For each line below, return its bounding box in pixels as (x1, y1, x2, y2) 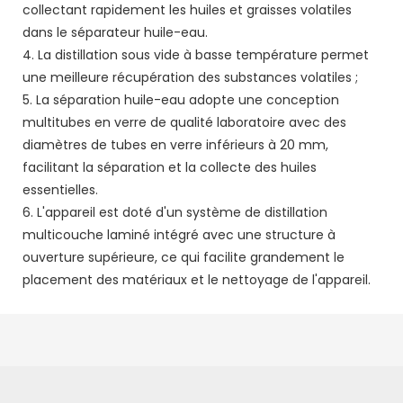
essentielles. (22, 180, 98, 199)
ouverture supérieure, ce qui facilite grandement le (22, 247, 345, 266)
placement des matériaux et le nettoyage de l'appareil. (22, 270, 371, 289)
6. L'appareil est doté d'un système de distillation (22, 202, 327, 221)
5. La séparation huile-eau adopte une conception (22, 90, 339, 109)
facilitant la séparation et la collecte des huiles (22, 157, 317, 176)
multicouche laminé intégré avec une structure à (22, 225, 336, 244)
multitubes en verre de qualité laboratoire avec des (22, 112, 346, 131)
